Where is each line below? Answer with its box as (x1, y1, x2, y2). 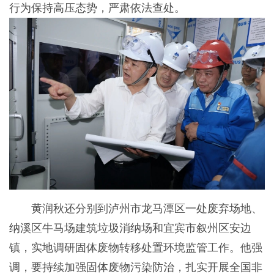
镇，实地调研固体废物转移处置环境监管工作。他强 (9, 242, 262, 254)
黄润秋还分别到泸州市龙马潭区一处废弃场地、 (9, 202, 262, 215)
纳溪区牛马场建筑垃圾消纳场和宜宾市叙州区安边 (9, 222, 251, 235)
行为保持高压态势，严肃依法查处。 (9, 1, 185, 14)
